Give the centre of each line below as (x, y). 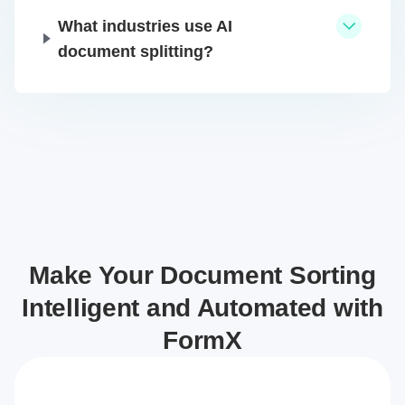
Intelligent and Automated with (202, 307)
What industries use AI (146, 26)
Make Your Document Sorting (202, 275)
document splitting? (136, 51)
